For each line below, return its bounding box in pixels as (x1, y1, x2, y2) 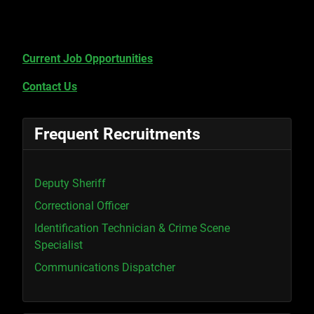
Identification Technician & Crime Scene (34, 221, 230, 235)
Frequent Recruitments (34, 123, 200, 144)
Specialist (34, 238, 83, 252)
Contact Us (22, 79, 77, 93)
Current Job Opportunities (22, 51, 153, 65)
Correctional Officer (34, 198, 129, 212)
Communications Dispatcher (34, 260, 175, 274)
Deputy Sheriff (34, 176, 106, 190)
